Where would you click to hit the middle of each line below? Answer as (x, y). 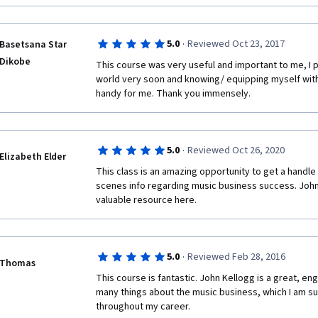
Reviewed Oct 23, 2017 (236, 44)
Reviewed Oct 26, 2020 (236, 150)
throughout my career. (143, 307)
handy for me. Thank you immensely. (174, 94)
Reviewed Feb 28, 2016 (236, 257)
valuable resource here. (147, 200)
